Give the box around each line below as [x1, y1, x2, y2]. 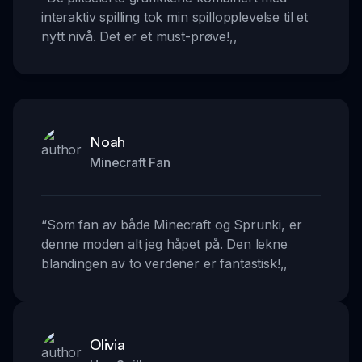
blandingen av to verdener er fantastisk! [41, 255, 280, 272]
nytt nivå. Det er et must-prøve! [41, 28, 229, 45]
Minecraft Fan [90, 154, 170, 171]
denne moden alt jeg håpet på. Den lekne [41, 236, 288, 253]
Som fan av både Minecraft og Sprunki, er [46, 217, 302, 234]
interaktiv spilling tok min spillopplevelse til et [41, 9, 308, 26]
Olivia [90, 335, 125, 354]
